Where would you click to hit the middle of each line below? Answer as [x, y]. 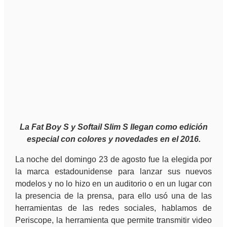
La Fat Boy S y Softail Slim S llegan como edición [113, 127]
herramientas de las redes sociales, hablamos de [113, 208]
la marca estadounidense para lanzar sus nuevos [113, 172]
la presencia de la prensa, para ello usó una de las [113, 196]
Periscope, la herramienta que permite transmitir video [113, 220]
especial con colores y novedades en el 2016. [113, 139]
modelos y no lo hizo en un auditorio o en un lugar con [113, 184]
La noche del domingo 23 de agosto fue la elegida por [113, 160]
